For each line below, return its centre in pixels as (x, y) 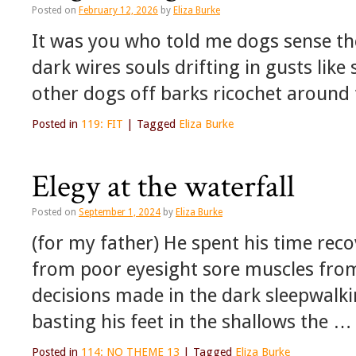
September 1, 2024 (120, 213)
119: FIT (102, 124)
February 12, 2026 (118, 11)
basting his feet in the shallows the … (192, 322)
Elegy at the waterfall (163, 187)
